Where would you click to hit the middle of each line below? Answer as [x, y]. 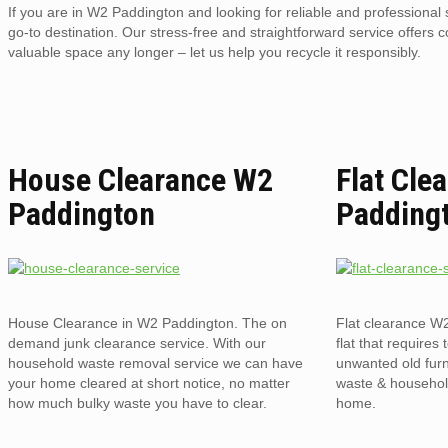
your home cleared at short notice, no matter [149, 382]
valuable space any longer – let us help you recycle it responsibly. [214, 51]
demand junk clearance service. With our [137, 342]
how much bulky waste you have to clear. [137, 402]
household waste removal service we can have [155, 362]
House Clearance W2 [140, 180]
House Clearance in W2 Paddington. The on [147, 322]
